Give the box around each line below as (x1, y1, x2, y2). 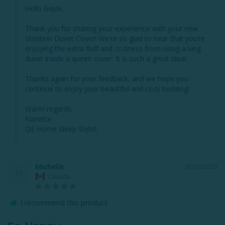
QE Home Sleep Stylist (25, 124, 97, 134)
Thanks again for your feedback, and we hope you (25, 74, 188, 84)
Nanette (25, 114, 52, 124)
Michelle (35, 162, 64, 172)
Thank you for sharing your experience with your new (25, 24, 198, 34)
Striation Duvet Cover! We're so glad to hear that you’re (25, 34, 205, 44)
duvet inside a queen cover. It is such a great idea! (25, 54, 186, 64)
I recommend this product (21, 197, 107, 207)
